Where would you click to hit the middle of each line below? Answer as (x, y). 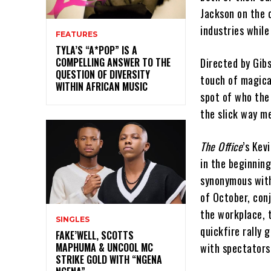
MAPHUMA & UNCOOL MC (104, 247)
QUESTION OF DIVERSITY (103, 74)
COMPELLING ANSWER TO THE (113, 62)
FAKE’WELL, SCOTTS (95, 235)
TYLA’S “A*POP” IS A (96, 50)
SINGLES (73, 219)
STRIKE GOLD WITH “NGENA (109, 259)
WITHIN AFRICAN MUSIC (102, 86)
